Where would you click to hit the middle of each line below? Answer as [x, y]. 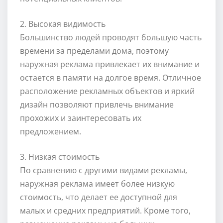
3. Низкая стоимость [60, 157]
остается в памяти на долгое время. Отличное [111, 78]
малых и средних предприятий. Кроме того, [105, 211]
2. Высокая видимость [63, 24]
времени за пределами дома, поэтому [94, 51]
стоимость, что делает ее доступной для [99, 197]
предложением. [51, 132]
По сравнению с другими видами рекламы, [104, 170]
